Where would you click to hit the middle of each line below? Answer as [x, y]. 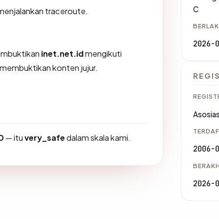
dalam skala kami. [98, 137]
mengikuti [103, 53]
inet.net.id [62, 53]
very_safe [45, 137]
